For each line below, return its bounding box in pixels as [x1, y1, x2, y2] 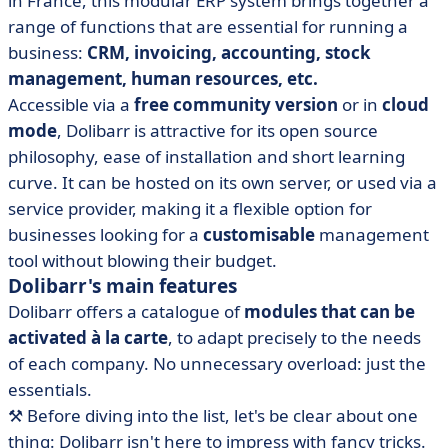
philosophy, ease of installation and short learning [8, 145, 405, 168]
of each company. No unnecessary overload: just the [8, 352, 426, 375]
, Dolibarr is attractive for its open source [57, 119, 378, 142]
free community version [134, 93, 338, 116]
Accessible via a [8, 93, 134, 116]
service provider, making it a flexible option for [8, 197, 372, 220]
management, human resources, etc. [8, 67, 318, 90]
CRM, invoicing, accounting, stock [87, 41, 371, 64]
